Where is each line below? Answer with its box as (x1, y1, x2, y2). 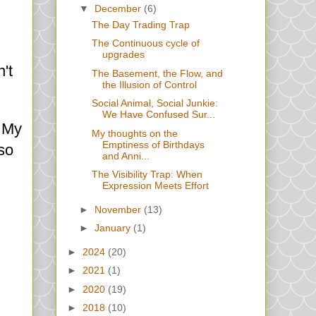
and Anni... (102, 150, 150, 162)
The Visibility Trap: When (91, 169, 202, 181)
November (94, 203, 144, 215)
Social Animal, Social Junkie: (91, 97, 218, 109)
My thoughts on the (91, 127, 178, 139)
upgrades (102, 49, 145, 61)
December (94, 2, 144, 14)
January (94, 222, 133, 234)
